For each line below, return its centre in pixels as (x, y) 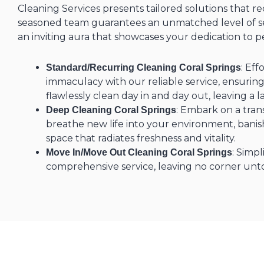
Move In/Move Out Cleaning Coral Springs (139, 152)
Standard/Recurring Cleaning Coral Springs (143, 67)
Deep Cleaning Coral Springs (111, 110)
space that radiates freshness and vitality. (141, 138)
